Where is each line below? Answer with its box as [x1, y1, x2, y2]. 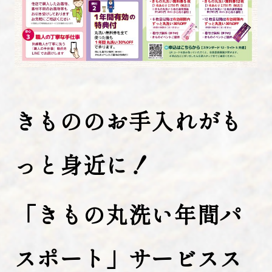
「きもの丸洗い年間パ [14, 197, 243, 229]
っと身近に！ [14, 148, 152, 180]
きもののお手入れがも [14, 104, 243, 136]
